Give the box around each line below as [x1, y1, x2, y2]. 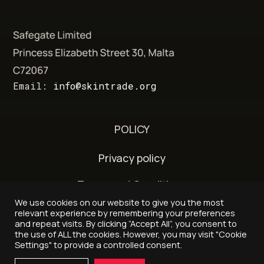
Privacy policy [98, 150, 166, 165]
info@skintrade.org [53, 79, 157, 92]
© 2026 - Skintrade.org [82, 245, 181, 258]
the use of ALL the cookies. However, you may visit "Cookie [15, 228, 247, 240]
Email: [13, 79, 54, 92]
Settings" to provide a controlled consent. [15, 239, 182, 250]
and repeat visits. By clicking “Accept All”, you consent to [15, 217, 237, 229]
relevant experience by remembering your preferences [15, 207, 235, 219]
